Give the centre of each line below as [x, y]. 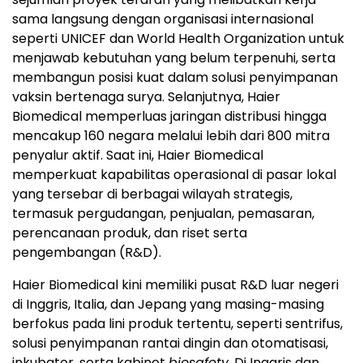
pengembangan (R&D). [87, 253]
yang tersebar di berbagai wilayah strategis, [152, 194]
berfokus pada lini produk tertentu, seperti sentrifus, [177, 324]
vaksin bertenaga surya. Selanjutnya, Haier [146, 97]
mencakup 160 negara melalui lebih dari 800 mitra [171, 136]
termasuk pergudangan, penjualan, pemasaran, [163, 214]
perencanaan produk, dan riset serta [130, 233]
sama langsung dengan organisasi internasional [163, 19]
